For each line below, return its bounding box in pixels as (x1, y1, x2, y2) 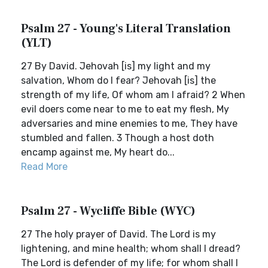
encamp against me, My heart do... (21, 147, 175, 158)
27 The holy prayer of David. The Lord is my (21, 229, 216, 240)
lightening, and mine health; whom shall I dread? (21, 243, 240, 254)
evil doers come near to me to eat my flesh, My (21, 103, 229, 115)
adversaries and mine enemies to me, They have (21, 118, 237, 129)
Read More (21, 161, 68, 172)
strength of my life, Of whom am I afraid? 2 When (21, 89, 245, 100)
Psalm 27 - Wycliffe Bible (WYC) (21, 203, 196, 219)
